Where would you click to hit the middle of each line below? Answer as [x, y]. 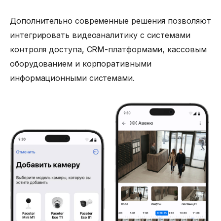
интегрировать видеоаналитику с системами [100, 35]
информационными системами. [72, 78]
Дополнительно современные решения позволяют [110, 21]
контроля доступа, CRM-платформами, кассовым [108, 49]
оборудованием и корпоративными [81, 64]
